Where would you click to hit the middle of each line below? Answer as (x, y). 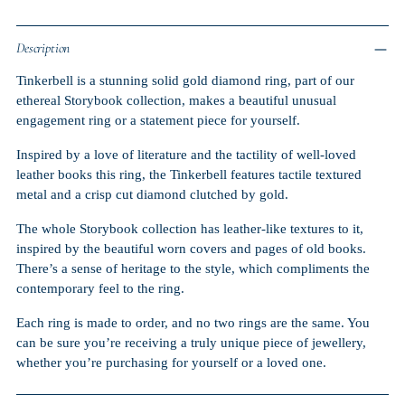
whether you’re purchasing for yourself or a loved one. (171, 363)
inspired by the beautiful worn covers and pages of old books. (191, 249)
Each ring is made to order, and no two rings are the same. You (193, 323)
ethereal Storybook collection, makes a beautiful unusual (176, 100)
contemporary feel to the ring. (100, 288)
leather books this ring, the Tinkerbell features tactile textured (189, 174)
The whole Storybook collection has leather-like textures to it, (190, 229)
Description (43, 48)
